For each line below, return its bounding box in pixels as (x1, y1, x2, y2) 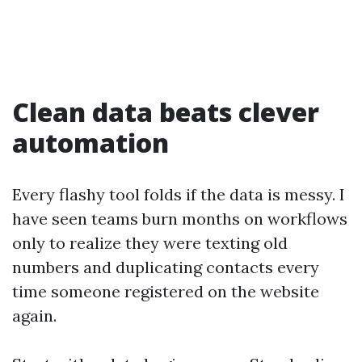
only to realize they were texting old (12, 233, 288, 253)
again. (12, 305, 57, 326)
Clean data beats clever (12, 95, 319, 129)
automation (12, 125, 169, 160)
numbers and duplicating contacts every (12, 257, 319, 277)
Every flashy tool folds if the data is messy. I (12, 184, 345, 204)
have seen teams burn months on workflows (12, 208, 347, 229)
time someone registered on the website (12, 281, 319, 301)
